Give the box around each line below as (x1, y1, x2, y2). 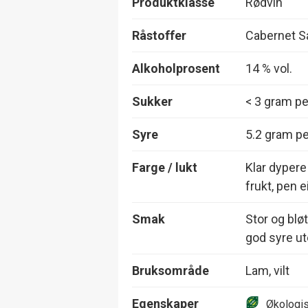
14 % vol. (245, 60, 292, 76)
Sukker (132, 93, 173, 109)
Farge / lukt (132, 159, 197, 175)
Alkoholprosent (132, 60, 220, 76)
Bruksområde (132, 263, 209, 278)
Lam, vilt (245, 263, 289, 278)
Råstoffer (132, 27, 186, 43)
